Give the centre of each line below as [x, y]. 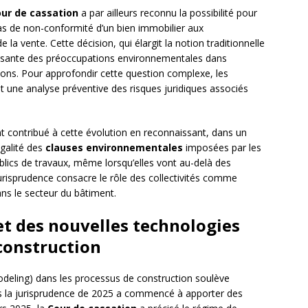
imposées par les [222, 148]
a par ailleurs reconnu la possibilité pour [168, 13]
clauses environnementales [114, 148]
